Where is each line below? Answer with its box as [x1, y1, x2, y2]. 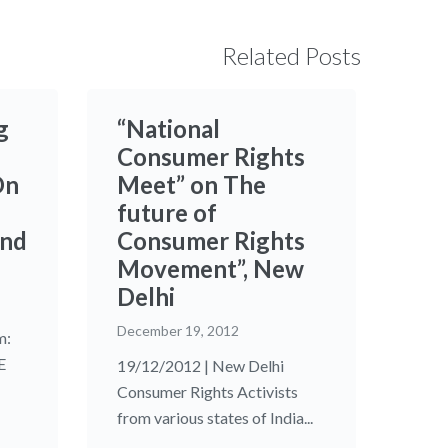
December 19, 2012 [116, 322, 239, 340]
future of [116, 198, 217, 228]
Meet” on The [116, 170, 266, 200]
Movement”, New [116, 254, 304, 284]
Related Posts [222, 41, 361, 71]
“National [116, 114, 220, 144]
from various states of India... [116, 408, 313, 428]
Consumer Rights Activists [116, 382, 298, 402]
